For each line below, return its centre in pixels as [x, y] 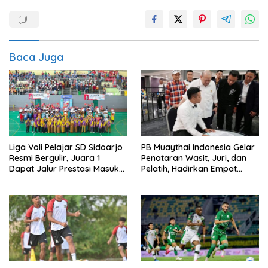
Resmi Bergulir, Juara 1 [54, 158]
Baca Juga [36, 57]
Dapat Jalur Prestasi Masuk [64, 169]
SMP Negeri [31, 180]
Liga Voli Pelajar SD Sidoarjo [66, 147]
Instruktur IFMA [170, 180]
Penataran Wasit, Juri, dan [194, 158]
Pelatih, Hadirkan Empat [189, 169]
